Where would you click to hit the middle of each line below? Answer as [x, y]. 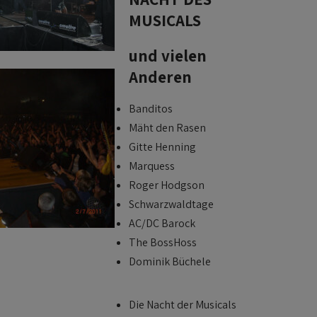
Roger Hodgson [167, 185]
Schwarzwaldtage [171, 204]
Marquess [152, 166]
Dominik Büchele [170, 261]
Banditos [151, 109]
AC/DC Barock [162, 223]
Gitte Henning [162, 147]
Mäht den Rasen [167, 128]
